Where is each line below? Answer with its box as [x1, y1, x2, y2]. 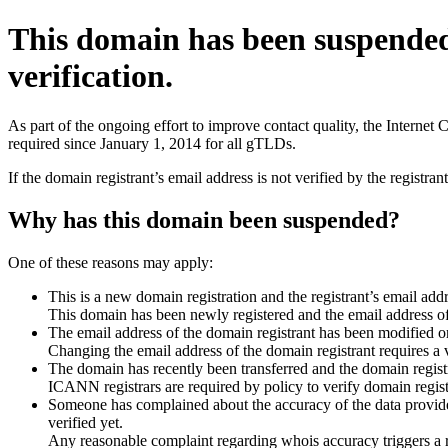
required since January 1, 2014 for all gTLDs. [8, 134, 296, 152]
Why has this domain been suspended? [8, 206, 400, 233]
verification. [8, 58, 173, 95]
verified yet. [48, 413, 123, 431]
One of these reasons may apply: [8, 253, 213, 271]
